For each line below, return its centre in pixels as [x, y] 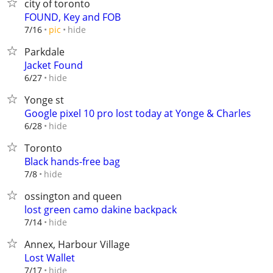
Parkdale [44, 52]
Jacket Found [54, 65]
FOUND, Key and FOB [73, 17]
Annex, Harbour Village [77, 244]
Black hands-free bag [72, 161]
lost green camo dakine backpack [101, 210]
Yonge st [44, 100]
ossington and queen [73, 196]
